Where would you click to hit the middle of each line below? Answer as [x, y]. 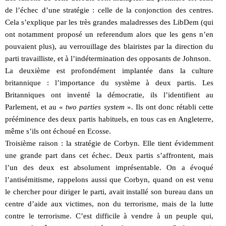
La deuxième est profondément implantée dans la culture [109, 70]
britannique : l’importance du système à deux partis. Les [109, 82]
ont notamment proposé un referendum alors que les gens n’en [109, 34]
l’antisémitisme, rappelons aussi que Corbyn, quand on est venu [109, 179]
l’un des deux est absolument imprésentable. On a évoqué [109, 167]
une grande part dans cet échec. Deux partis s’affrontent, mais [109, 155]
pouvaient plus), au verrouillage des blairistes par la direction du [109, 46]
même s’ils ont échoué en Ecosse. [58, 131]
